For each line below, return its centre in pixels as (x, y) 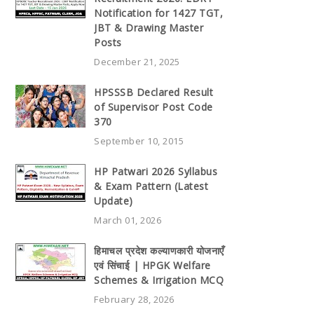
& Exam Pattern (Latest (151, 186)
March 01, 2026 (128, 220)
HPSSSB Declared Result (153, 92)
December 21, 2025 (137, 61)
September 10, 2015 (139, 141)
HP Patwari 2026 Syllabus (156, 171)
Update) (114, 200)
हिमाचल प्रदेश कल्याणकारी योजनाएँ (159, 250)
